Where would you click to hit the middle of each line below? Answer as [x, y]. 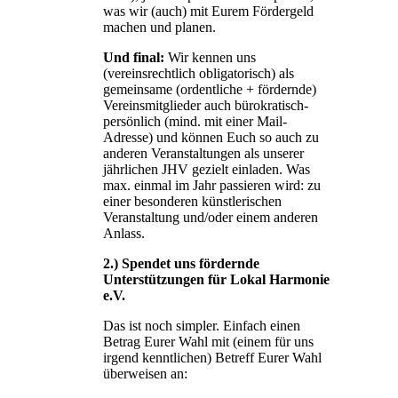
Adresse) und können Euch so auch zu [211, 137]
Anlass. [124, 233]
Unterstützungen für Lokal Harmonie [216, 279]
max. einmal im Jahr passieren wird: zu [212, 185]
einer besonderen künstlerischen [192, 201]
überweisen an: [145, 373]
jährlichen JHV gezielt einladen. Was [207, 169]
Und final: [134, 57]
